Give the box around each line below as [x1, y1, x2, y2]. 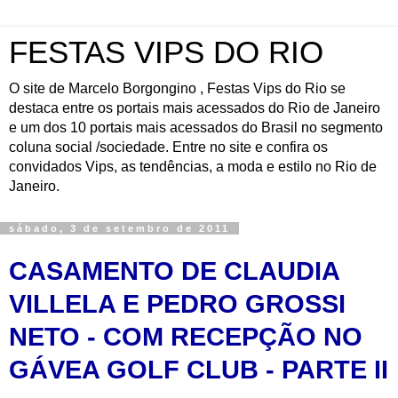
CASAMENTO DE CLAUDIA [9, 256, 339, 285]
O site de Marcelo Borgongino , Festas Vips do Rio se [9, 81, 346, 96]
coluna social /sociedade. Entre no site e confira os [9, 139, 328, 155]
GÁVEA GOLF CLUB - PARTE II [9, 354, 388, 384]
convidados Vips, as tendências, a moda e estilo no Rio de [9, 159, 377, 174]
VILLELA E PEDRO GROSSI [9, 289, 346, 318]
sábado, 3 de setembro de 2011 [9, 223, 230, 234]
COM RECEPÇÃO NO [103, 322, 362, 351]
